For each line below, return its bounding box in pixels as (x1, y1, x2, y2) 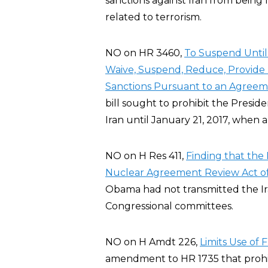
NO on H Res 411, (105, 150, 186, 162)
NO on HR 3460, (105, 47, 184, 59)
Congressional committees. (105, 200, 233, 212)
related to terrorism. (105, 11, 202, 23)
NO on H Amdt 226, (105, 236, 200, 248)
